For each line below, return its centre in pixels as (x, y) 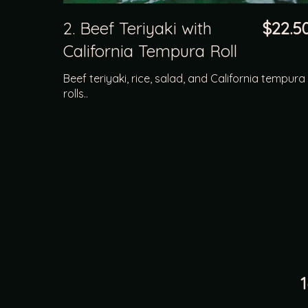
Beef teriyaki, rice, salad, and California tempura (185, 78)
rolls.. (76, 93)
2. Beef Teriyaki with (138, 28)
